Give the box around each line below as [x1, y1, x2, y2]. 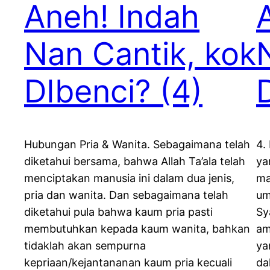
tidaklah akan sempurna [24, 239, 146, 253]
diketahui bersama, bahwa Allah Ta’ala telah [24, 155, 245, 168]
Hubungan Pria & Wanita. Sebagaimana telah [24, 138, 250, 151]
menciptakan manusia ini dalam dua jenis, [24, 172, 234, 185]
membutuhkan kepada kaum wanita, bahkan [24, 222, 250, 236]
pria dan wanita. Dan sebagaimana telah [24, 189, 228, 202]
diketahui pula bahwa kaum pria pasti [24, 206, 213, 219]
